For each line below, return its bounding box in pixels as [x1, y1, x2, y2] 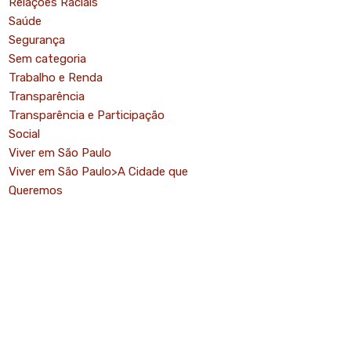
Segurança [8, 33, 65, 47]
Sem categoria [8, 52, 86, 66]
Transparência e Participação [8, 108, 165, 122]
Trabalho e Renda [8, 71, 103, 85]
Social [8, 127, 40, 141]
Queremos [8, 183, 63, 197]
